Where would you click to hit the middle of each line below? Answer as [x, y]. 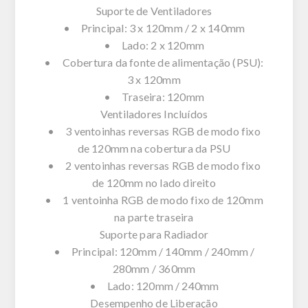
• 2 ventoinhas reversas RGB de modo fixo [154, 165]
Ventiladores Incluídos [154, 113]
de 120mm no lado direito [154, 182]
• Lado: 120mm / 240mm [154, 285]
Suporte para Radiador [154, 234]
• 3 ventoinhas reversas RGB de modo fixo [154, 131]
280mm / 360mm [154, 268]
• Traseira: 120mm [154, 96]
